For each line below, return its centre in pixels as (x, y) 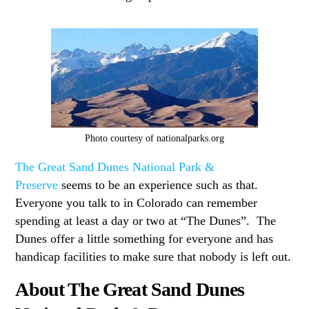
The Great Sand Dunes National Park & (115, 167)
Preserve (37, 185)
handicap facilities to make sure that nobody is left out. (153, 256)
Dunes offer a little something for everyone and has (144, 238)
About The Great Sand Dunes (130, 290)
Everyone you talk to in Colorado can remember (137, 202)
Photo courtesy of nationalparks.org (154, 138)
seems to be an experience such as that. (160, 185)
